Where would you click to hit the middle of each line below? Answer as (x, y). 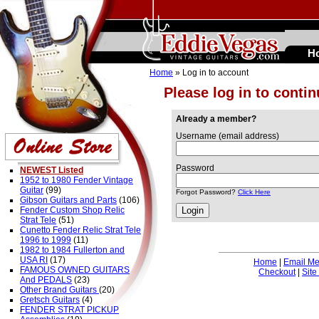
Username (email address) (228, 136)
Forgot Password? (207, 192)
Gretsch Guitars (50, 300)
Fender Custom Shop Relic (72, 210)
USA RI (34, 260)
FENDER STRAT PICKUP (69, 310)
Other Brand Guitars (59, 290)
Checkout (277, 272)
